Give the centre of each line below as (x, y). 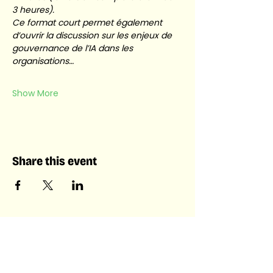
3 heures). (34, 10)
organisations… (43, 61)
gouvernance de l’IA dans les (74, 48)
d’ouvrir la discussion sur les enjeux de (93, 35)
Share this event (55, 161)
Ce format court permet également (88, 23)
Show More (35, 93)
